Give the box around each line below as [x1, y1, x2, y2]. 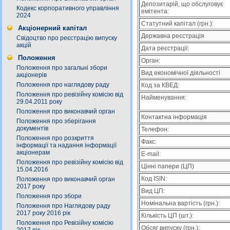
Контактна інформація [141, 113, 207, 121]
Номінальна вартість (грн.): [141, 200, 220, 207]
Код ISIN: [141, 175, 167, 182]
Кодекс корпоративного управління [16, 5, 119, 12]
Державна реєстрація [141, 32, 204, 40]
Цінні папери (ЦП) [141, 163, 194, 170]
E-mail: [141, 150, 161, 158]
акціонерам [16, 149, 50, 156]
